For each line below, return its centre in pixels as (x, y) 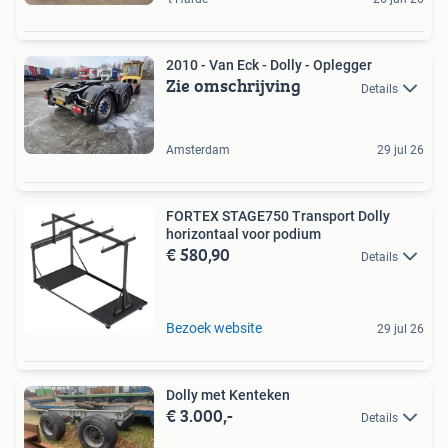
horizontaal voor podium (243, 234)
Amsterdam (198, 150)
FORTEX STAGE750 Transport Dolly (278, 216)
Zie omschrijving (233, 86)
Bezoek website (214, 328)
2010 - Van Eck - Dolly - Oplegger (269, 65)
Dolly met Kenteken (245, 395)
